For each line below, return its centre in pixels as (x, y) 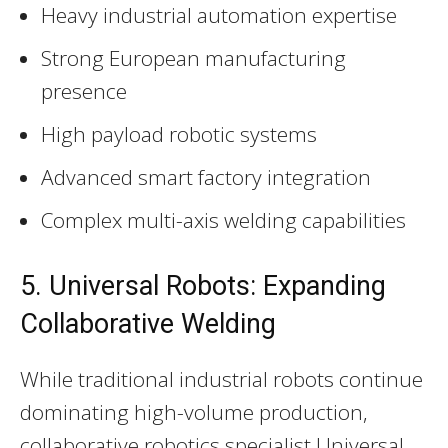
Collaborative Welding (148, 323)
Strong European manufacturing (193, 57)
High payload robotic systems (179, 133)
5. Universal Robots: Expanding (203, 285)
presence (84, 90)
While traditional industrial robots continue (221, 378)
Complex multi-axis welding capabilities (223, 219)
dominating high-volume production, (194, 411)
